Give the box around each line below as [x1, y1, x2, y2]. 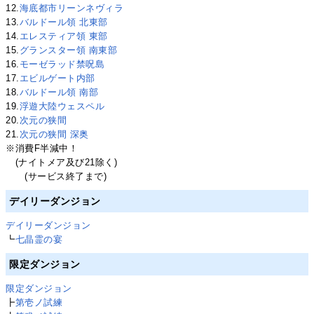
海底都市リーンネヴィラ [19, 2, 124, 13]
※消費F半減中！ [6, 142, 78, 153]
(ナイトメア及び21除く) [6, 156, 118, 168]
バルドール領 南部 [19, 86, 99, 97]
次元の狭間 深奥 [19, 128, 89, 139]
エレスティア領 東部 [19, 30, 108, 41]
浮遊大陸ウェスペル [19, 100, 105, 111]
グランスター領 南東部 [19, 44, 118, 55]
